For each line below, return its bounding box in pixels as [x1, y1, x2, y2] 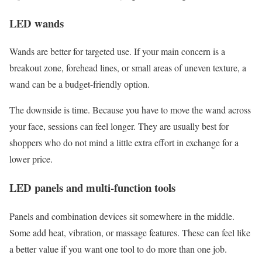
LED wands [9, 15, 64, 31]
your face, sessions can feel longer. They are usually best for [9, 120, 229, 133]
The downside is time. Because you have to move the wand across [9, 104, 251, 116]
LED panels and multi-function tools [9, 179, 175, 195]
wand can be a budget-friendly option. [9, 78, 150, 91]
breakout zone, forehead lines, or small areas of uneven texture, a [9, 61, 246, 74]
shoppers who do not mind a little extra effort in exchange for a [9, 136, 239, 149]
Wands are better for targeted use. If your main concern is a [9, 45, 225, 58]
